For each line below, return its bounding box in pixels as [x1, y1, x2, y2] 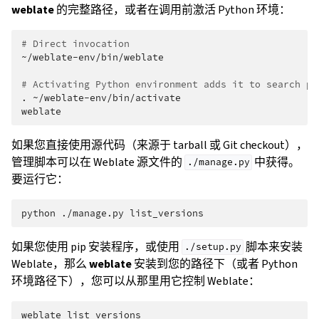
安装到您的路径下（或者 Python [132, 256, 298, 271]
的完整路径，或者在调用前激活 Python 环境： [54, 1, 291, 17]
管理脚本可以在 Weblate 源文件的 [11, 154, 184, 169]
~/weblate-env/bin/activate [33, 91, 181, 104]
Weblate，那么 [11, 256, 89, 271]
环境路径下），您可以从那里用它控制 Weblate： [11, 273, 260, 288]
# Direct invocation [21, 37, 130, 50]
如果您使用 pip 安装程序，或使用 [11, 239, 182, 254]
